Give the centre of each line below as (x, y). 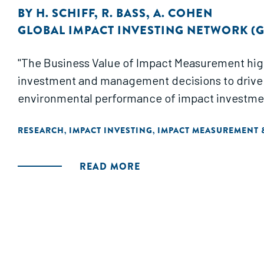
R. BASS (124, 13)
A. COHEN (183, 13)
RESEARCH (41, 130)
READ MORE (110, 166)
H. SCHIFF (65, 13)
